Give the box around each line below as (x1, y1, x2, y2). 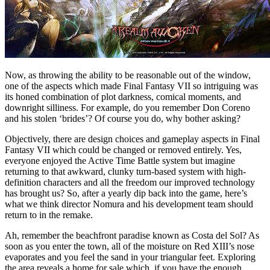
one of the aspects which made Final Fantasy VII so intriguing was (5, 80, 258, 91)
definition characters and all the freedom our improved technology (5, 177, 255, 187)
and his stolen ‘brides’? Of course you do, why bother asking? (5, 113, 240, 124)
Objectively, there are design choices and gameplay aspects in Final (5, 133, 260, 144)
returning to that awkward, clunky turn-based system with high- (5, 166, 246, 177)
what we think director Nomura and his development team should (5, 198, 253, 209)
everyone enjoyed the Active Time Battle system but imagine (5, 155, 235, 166)
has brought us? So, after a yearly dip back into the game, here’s (5, 187, 247, 198)
